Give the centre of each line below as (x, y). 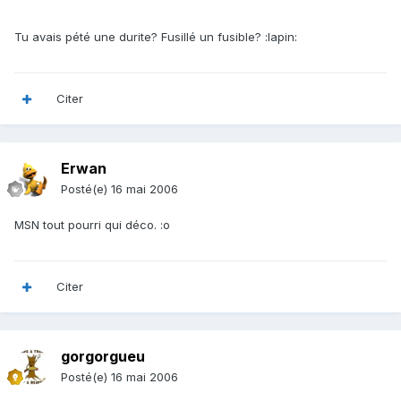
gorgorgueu (103, 357)
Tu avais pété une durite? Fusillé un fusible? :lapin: (156, 37)
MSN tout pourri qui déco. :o (92, 225)
